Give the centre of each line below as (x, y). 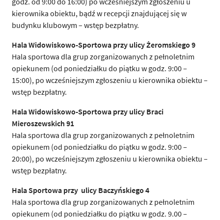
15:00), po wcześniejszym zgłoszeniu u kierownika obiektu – (110, 80)
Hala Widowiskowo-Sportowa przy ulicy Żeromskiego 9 (104, 44)
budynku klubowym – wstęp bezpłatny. (75, 25)
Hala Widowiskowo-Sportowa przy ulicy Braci (88, 111)
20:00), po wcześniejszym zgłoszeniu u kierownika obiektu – (110, 158)
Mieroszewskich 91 (43, 123)
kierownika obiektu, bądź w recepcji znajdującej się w (99, 13)
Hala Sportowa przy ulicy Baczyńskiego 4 (81, 190)
